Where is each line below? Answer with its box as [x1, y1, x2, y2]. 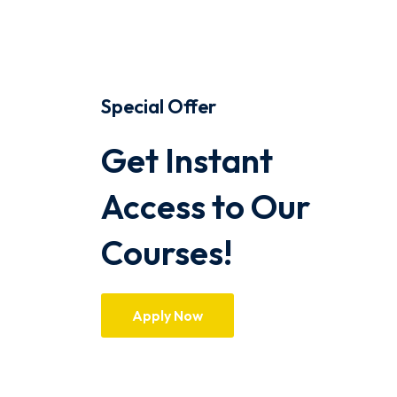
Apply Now [131, 307, 203, 325]
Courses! [100, 231, 232, 275]
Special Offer [100, 94, 216, 120]
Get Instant [100, 139, 273, 183]
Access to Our [100, 185, 310, 229]
